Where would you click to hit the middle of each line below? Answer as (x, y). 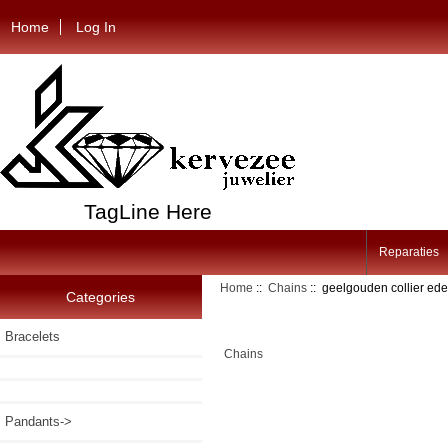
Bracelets (32, 336)
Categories (101, 296)
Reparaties (408, 252)
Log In (96, 26)
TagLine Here (147, 211)
